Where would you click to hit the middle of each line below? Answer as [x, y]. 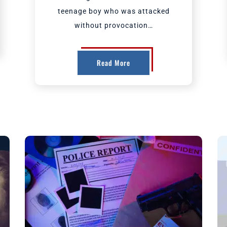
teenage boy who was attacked [113, 11]
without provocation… [113, 25]
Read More [113, 63]
